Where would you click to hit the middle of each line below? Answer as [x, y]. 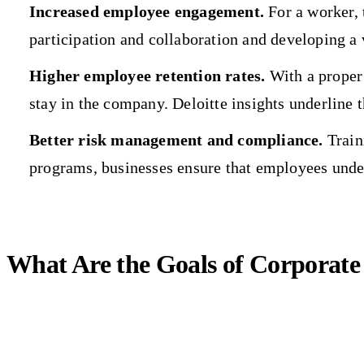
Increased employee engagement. [149, 11]
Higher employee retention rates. [149, 75]
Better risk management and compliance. [176, 139]
